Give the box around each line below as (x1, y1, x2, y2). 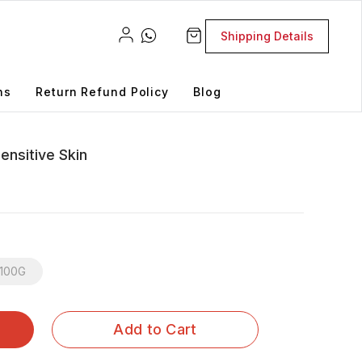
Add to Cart (113, 320, 197, 338)
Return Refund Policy (36, 84, 170, 99)
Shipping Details (220, 29, 314, 44)
